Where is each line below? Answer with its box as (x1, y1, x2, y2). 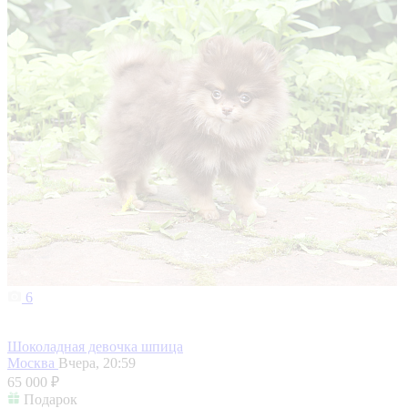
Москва (7, 355, 58, 372)
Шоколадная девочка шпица (7, 339, 183, 355)
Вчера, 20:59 (58, 355, 136, 372)
